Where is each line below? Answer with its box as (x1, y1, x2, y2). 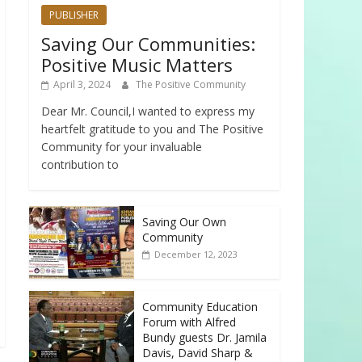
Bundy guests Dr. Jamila (142, 330, 267, 346)
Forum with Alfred (142, 314, 236, 330)
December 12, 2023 (154, 248, 238, 261)
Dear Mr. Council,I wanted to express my (41, 103, 255, 120)
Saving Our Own (142, 214, 226, 230)
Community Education (142, 299, 258, 315)
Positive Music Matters (41, 53, 233, 78)
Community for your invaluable (41, 139, 202, 155)
